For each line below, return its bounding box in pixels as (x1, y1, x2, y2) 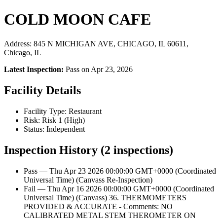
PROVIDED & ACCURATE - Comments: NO (24, 202, 173, 211)
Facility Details (4, 83, 81, 97)
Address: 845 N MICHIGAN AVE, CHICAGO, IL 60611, (4, 39, 188, 48)
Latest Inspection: (4, 65, 64, 74)
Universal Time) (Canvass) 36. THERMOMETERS (24, 193, 186, 202)
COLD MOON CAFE (4, 10, 151, 29)
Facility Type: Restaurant (24, 107, 102, 115)
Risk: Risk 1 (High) (24, 115, 85, 124)
